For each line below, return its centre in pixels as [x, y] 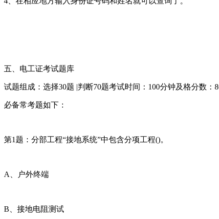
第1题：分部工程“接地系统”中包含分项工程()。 [86, 139]
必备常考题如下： [35, 105]
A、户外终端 [26, 174]
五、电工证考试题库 [39, 68]
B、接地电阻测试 [34, 209]
